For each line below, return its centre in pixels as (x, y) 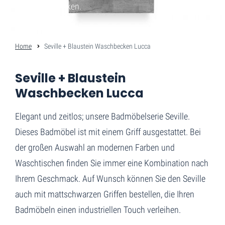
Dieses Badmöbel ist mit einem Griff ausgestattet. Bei (108, 132)
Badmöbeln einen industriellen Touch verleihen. (98, 210)
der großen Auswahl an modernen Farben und (95, 147)
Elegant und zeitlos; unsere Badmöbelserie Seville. (102, 116)
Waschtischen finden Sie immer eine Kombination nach (112, 163)
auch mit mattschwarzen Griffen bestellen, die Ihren (105, 194)
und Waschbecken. (48, 6)
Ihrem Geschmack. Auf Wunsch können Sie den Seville (110, 179)
